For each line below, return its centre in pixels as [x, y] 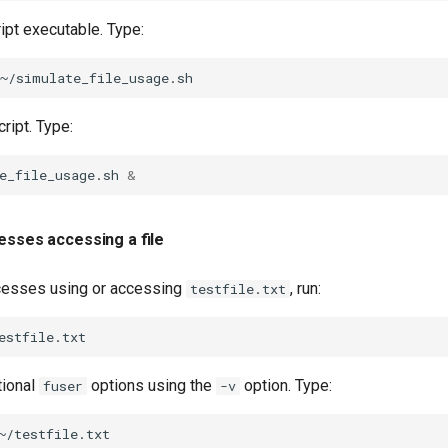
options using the [151, 385]
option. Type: [286, 385]
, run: [305, 288]
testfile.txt [238, 289]
